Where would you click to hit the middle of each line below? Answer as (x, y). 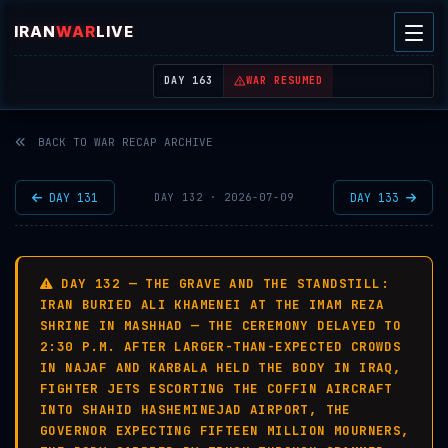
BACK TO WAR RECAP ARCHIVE (122, 142)
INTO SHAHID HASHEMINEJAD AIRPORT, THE (195, 409)
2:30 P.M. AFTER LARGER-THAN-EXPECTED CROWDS (221, 346)
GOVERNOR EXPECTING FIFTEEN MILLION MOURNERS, (225, 430)
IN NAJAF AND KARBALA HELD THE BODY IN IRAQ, (221, 367)
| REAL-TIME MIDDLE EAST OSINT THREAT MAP (210, 39)
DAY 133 (378, 197)
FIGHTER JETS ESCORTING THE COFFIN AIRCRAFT (216, 388)
